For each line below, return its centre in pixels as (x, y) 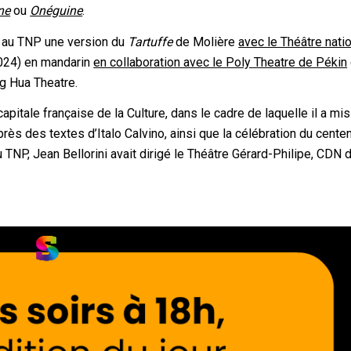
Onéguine (56, 11)
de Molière (206, 42)
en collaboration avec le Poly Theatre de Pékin (221, 62)
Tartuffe (150, 42)
